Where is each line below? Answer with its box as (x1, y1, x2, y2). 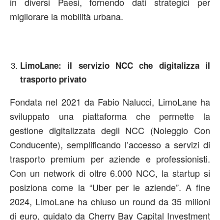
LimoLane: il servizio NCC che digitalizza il (20, 59, 210, 71)
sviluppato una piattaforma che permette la (10, 110, 210, 122)
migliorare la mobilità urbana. (10, 10, 123, 23)
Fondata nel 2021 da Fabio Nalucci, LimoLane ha (10, 95, 210, 108)
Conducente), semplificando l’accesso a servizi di (10, 138, 210, 151)
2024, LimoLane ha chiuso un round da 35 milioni (10, 195, 210, 208)
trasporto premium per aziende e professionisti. (10, 152, 210, 165)
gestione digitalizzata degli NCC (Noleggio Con (10, 124, 210, 137)
